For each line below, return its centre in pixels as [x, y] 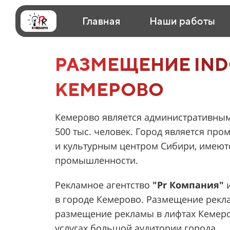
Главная [101, 21]
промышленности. [97, 160]
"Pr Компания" [188, 185]
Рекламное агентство [104, 185]
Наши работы [182, 21]
